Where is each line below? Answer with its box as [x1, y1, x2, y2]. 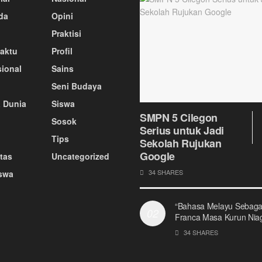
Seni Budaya [51, 80, 102, 92]
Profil [51, 44, 73, 57]
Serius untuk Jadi [140, 122, 224, 138]
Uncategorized [51, 150, 109, 162]
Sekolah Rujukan [140, 135, 222, 151]
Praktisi [51, 27, 81, 39]
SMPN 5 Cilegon [140, 109, 218, 125]
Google [140, 148, 175, 164]
